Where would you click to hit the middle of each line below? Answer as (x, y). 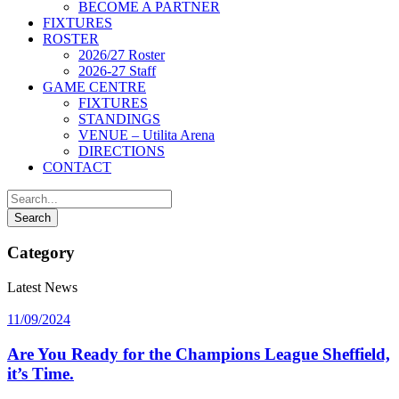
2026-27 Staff (117, 70)
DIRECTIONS (122, 151)
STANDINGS (119, 118)
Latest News (42, 288)
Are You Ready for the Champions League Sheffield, (199, 354)
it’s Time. (41, 373)
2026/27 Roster (122, 54)
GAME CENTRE (94, 86)
